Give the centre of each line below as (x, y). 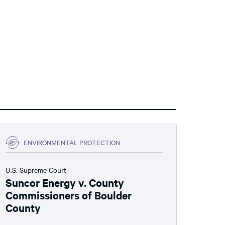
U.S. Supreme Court (36, 170)
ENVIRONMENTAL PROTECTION (72, 142)
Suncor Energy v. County (65, 182)
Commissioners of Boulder (68, 195)
